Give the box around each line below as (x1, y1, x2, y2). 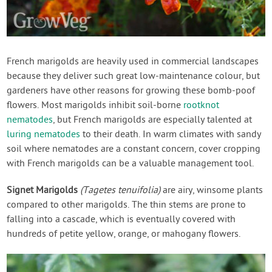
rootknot (183, 100, 220, 112)
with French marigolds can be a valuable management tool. (7, 158, 254, 171)
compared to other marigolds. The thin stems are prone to (7, 199, 246, 212)
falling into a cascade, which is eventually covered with (7, 214, 236, 226)
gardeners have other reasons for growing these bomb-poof (7, 85, 256, 98)
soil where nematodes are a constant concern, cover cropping (7, 143, 261, 156)
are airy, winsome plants (160, 185, 263, 197)
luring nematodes (7, 129, 81, 141)
